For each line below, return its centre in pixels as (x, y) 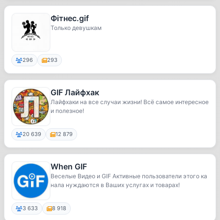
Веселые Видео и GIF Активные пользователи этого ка (129, 176)
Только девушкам (76, 28)
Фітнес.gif (70, 18)
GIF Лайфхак (75, 92)
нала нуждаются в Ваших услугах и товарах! (115, 185)
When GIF (69, 166)
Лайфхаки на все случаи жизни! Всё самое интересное (130, 102)
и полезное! (67, 111)
